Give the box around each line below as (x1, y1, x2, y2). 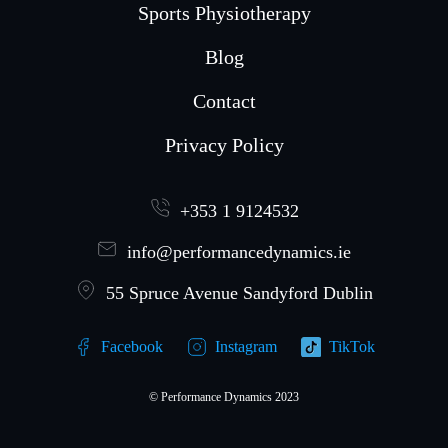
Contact (192, 89, 256, 112)
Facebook (101, 337, 163, 355)
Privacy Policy (164, 133, 284, 156)
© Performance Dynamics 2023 (149, 389, 299, 404)
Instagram (215, 337, 277, 355)
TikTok (329, 337, 375, 355)
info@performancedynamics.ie (127, 241, 351, 262)
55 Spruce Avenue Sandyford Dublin (105, 282, 373, 303)
